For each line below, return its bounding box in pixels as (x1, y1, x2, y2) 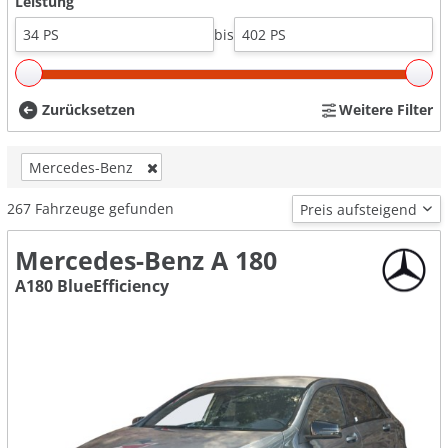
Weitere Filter (339, 100, 433, 120)
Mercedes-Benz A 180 (15, 244, 277, 278)
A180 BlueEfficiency (15, 275, 169, 298)
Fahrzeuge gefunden (35, 199, 174, 219)
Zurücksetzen (42, 100, 135, 120)
